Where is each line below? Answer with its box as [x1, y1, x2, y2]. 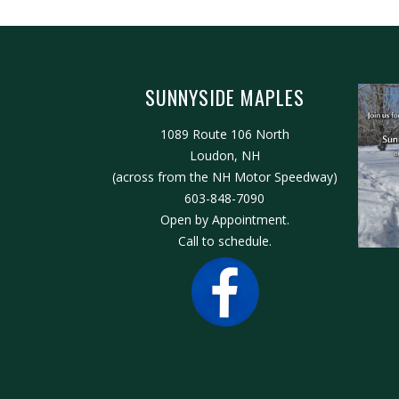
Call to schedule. [177, 232, 272, 249]
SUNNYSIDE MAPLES [144, 83, 305, 111]
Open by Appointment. [159, 211, 289, 228]
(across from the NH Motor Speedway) [111, 168, 338, 185]
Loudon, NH [189, 147, 260, 164]
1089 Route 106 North [159, 126, 289, 142]
